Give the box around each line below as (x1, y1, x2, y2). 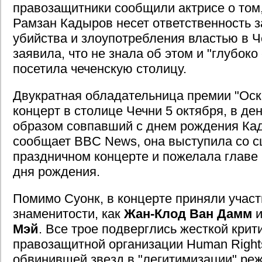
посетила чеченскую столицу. (13, 61, 187, 76)
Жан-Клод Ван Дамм (124, 206, 252, 221)
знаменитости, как (13, 206, 124, 221)
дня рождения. (13, 164, 100, 179)
